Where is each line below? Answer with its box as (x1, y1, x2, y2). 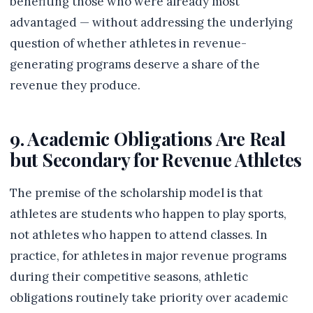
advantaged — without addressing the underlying (10, 15, 293, 30)
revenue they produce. (10, 78, 140, 93)
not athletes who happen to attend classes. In (10, 227, 268, 242)
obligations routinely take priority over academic (10, 290, 288, 305)
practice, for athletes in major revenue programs (10, 248, 286, 263)
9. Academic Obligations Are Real (10, 126, 286, 151)
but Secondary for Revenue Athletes (10, 147, 303, 172)
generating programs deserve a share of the (10, 57, 260, 72)
